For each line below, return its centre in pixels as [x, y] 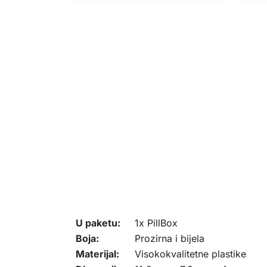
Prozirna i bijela [170, 238]
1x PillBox [156, 223]
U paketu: [98, 223]
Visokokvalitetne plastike [190, 254]
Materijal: [97, 254]
